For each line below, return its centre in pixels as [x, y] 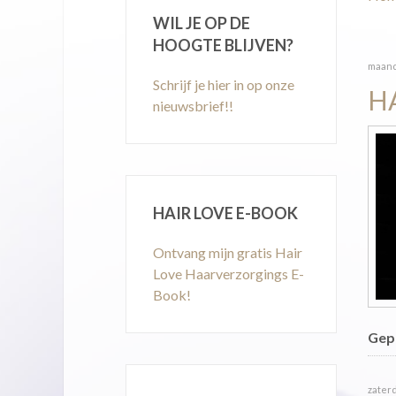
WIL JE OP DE [202, 23]
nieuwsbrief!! [193, 106]
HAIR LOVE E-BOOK [225, 213]
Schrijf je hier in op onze [224, 84]
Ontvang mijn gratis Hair [228, 252]
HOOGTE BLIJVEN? [223, 45]
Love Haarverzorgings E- [228, 274]
